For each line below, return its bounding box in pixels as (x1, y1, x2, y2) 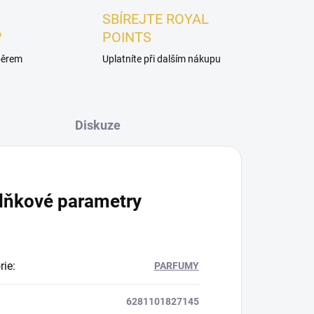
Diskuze (74, 118, 121, 133)
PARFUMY (153, 260, 199, 272)
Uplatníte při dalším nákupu (102, 53, 221, 65)
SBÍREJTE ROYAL (102, 11, 209, 28)
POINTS (102, 29, 151, 46)
